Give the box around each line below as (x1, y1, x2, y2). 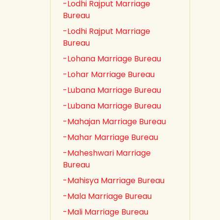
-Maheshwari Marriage (63, 147, 151, 159)
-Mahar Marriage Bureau (63, 132, 158, 143)
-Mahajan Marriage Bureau (63, 116, 166, 127)
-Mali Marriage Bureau (63, 206, 148, 218)
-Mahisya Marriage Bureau (63, 175, 165, 186)
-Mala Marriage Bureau (63, 191, 152, 202)
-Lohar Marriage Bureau (63, 69, 155, 80)
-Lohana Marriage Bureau (63, 53, 161, 64)
